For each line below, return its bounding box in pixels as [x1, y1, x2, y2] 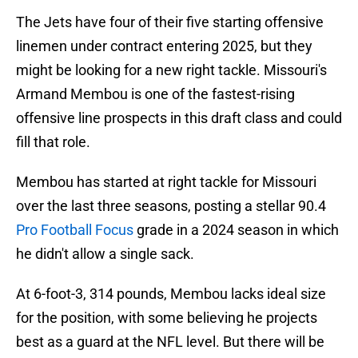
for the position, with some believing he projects [16, 309, 317, 327]
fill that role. [16, 133, 90, 151]
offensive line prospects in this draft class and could [16, 109, 342, 127]
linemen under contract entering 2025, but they [16, 38, 312, 55]
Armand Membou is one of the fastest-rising [16, 86, 295, 103]
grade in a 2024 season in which [133, 221, 339, 239]
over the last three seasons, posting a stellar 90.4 [16, 197, 326, 215]
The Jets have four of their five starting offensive [16, 14, 324, 31]
